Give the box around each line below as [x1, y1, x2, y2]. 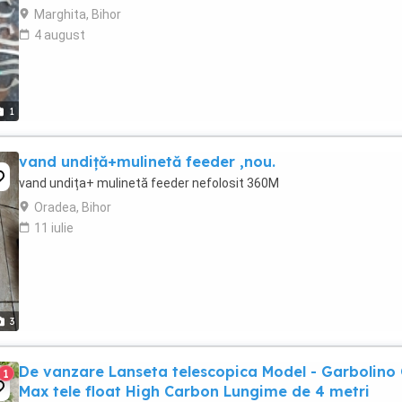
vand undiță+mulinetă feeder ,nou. [19, 153, 275, 170]
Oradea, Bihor [34, 200, 111, 214]
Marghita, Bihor [34, 7, 121, 22]
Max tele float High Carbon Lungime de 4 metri [19, 382, 370, 400]
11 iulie [34, 221, 74, 235]
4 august [34, 28, 85, 42]
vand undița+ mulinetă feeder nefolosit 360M [19, 176, 279, 190]
